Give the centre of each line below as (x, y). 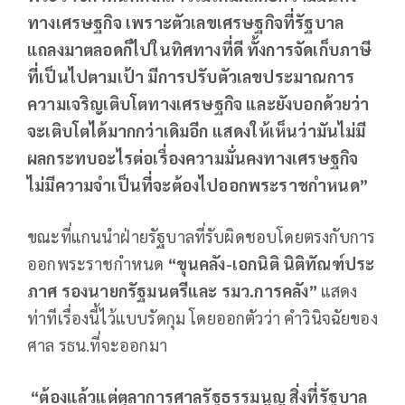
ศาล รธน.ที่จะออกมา (97, 344)
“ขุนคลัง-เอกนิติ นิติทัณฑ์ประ (271, 263)
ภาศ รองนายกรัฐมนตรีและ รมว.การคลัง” (174, 290)
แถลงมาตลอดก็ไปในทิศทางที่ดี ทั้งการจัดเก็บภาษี (200, 49)
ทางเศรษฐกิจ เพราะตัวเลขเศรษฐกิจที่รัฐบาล (186, 22)
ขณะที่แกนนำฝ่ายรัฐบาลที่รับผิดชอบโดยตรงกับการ (202, 236)
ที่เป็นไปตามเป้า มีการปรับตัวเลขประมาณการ (191, 76)
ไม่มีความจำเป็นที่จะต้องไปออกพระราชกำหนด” (198, 184)
